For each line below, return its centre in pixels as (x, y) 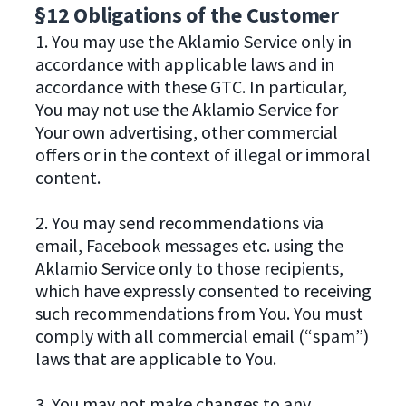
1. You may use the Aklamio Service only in (193, 42)
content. (68, 178)
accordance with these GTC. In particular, (191, 87)
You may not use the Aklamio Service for (186, 110)
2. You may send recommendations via (179, 223)
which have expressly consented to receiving (203, 291)
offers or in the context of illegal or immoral (203, 155)
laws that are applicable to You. (155, 359)
